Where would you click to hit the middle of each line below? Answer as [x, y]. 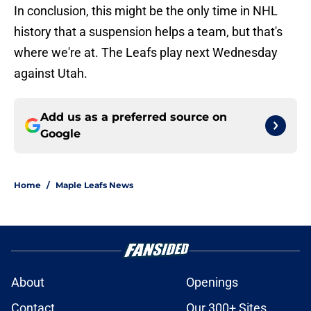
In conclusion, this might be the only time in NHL [146, 11]
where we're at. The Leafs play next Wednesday [146, 53]
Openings [212, 283]
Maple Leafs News [94, 185]
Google [60, 134]
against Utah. [51, 74]
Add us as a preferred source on [134, 117]
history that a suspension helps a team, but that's [148, 32]
